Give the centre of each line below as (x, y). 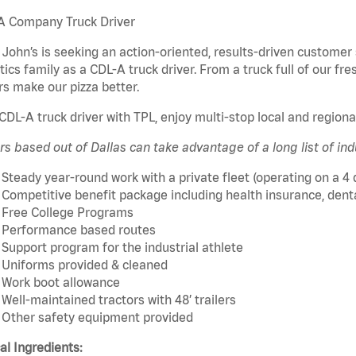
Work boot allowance (61, 282)
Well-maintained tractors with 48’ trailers (119, 300)
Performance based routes (79, 230)
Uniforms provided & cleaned (85, 265)
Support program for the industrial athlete (122, 248)
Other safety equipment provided (97, 317)
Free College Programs (68, 213)
